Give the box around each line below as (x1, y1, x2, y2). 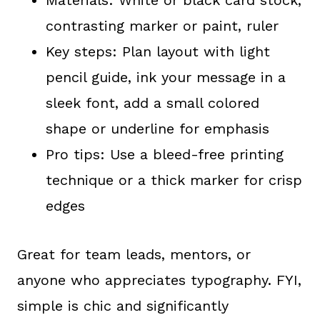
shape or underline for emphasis (46, 119, 269, 137)
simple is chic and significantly (17, 296, 229, 314)
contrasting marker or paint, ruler (46, 16, 279, 34)
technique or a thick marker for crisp (46, 171, 302, 189)
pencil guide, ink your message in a (46, 68, 286, 86)
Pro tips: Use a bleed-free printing (46, 145, 284, 163)
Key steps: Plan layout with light (46, 42, 270, 60)
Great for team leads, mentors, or (17, 245, 251, 263)
